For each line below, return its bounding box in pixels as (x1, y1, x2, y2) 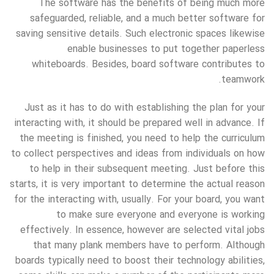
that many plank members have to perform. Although (33, 238, 265, 254)
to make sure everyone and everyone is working (56, 207, 265, 223)
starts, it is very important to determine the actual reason (10, 177, 265, 193)
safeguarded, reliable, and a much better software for (30, 11, 265, 27)
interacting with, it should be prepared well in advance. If (14, 116, 265, 131)
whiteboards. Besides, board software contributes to (32, 57, 265, 73)
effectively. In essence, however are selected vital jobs (20, 223, 265, 239)
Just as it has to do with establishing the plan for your (24, 100, 265, 116)
